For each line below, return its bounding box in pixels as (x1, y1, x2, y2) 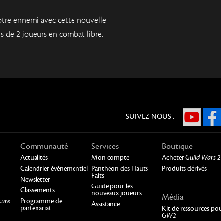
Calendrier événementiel (20, 164, 88, 173)
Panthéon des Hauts (91, 164, 148, 173)
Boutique (162, 142, 193, 152)
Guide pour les (91, 182, 133, 191)
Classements (20, 186, 55, 195)
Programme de (20, 197, 63, 206)
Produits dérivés (162, 164, 207, 173)
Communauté (20, 142, 69, 152)
